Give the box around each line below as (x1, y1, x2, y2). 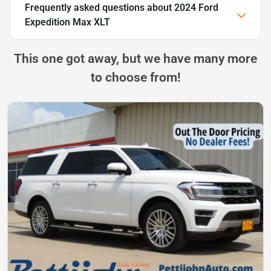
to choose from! (90, 70, 181, 85)
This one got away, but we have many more (14, 51, 257, 66)
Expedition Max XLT (25, 16, 110, 28)
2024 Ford (174, 1, 218, 13)
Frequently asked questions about (25, 1, 174, 13)
